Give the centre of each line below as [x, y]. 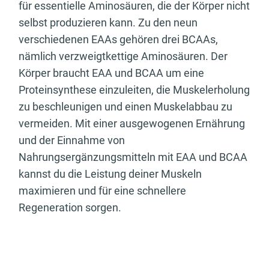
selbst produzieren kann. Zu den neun [108, 22]
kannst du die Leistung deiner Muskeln [110, 174]
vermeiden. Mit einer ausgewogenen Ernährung [132, 123]
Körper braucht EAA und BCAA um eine [111, 73]
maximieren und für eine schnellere [102, 190]
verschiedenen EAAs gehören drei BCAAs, [118, 39]
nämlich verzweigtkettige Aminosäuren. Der [123, 56]
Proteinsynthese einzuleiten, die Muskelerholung [134, 89]
